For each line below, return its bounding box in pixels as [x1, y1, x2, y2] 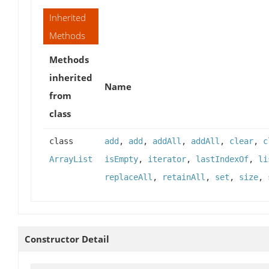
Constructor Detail [25, 233, 109, 246]
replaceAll [104, 172, 153, 183]
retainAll [162, 172, 205, 183]
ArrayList [49, 154, 92, 165]
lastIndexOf [196, 154, 249, 165]
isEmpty [104, 154, 138, 165]
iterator [148, 154, 186, 165]
